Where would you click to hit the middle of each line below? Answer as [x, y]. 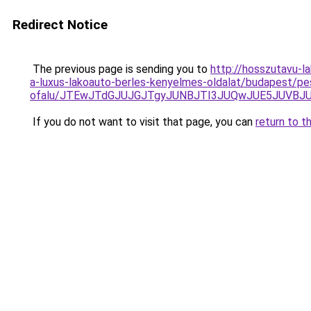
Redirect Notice [60, 25]
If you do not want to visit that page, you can [143, 122]
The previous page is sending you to [120, 69]
